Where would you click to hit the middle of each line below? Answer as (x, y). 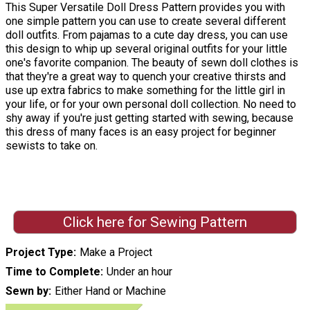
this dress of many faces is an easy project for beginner (141, 132)
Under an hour (139, 271)
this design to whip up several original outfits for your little (146, 49)
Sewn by (27, 291)
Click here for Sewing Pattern (155, 222)
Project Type (39, 252)
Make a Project (116, 252)
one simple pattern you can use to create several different (146, 21)
